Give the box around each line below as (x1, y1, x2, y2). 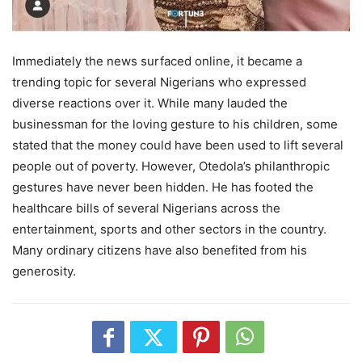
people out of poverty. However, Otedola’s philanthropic (12, 158, 330, 174)
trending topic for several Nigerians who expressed (12, 74, 306, 90)
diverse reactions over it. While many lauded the (12, 95, 288, 111)
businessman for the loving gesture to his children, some (12, 116, 338, 132)
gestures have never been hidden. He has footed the (12, 179, 314, 195)
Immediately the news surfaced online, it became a (12, 53, 302, 69)
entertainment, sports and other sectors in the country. (12, 221, 326, 237)
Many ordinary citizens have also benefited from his (12, 242, 307, 258)
